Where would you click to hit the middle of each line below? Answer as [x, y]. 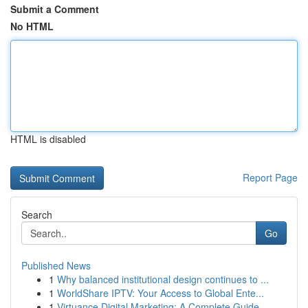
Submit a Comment [55, 9]
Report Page [270, 177]
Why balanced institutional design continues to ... [163, 279]
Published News [56, 265]
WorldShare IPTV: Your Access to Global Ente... [161, 293]
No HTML [32, 26]
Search [37, 214]
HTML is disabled [48, 139]
